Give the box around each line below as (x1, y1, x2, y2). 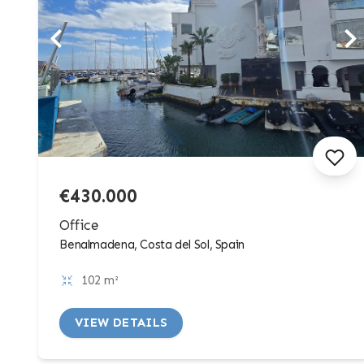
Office (59, 216, 100, 233)
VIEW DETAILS (75, 315, 168, 331)
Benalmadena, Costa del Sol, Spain (59, 236, 245, 252)
